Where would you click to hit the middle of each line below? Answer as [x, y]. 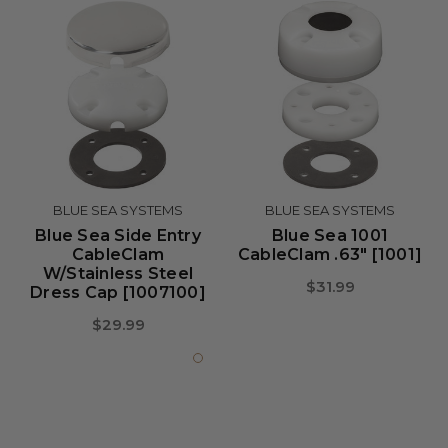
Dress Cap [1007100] [118, 292]
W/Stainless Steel [118, 273]
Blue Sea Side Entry [118, 235]
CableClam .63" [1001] [330, 254]
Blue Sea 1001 [330, 235]
